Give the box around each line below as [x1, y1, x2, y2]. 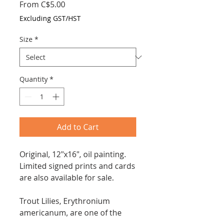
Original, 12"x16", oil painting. [19, 149, 126, 160]
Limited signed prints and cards [19, 161, 135, 171]
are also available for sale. [19, 172, 114, 183]
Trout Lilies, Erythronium [19, 196, 110, 206]
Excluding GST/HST [19, 14, 81, 23]
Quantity [19, 74, 48, 84]
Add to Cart [57, 122, 99, 132]
